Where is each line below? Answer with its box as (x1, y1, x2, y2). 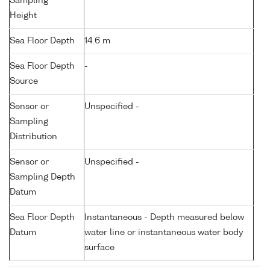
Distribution (10, 133, 57, 142)
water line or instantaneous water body (84, 228, 243, 237)
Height (10, 11, 37, 20)
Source (10, 77, 38, 86)
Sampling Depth (10, 173, 75, 182)
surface (84, 243, 115, 253)
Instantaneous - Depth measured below (84, 213, 244, 222)
